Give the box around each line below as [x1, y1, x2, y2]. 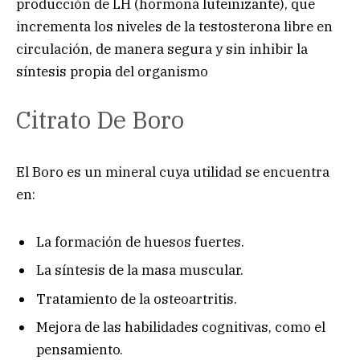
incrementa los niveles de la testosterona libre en [16, 17, 333, 35]
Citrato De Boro [16, 104, 184, 136]
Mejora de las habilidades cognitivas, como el [36, 318, 325, 337]
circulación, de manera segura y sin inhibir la [16, 39, 308, 58]
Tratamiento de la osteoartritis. [36, 289, 237, 308]
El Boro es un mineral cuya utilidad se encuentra [16, 163, 329, 182]
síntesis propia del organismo [16, 62, 208, 80]
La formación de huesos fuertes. [36, 232, 244, 251]
